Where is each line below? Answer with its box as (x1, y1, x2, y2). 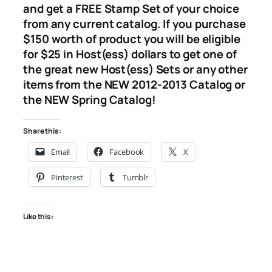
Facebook (109, 146, 144, 157)
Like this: (23, 211, 53, 222)
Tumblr (122, 171, 149, 183)
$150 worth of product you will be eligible (23, 31, 240, 47)
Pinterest (50, 171, 83, 183)
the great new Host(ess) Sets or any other (23, 61, 248, 78)
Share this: (23, 125, 61, 136)
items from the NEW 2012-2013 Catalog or (23, 76, 246, 93)
